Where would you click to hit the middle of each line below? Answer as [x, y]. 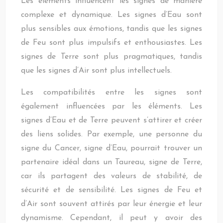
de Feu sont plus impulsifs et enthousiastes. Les [111, 43]
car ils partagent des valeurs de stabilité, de [111, 176]
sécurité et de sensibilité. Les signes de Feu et [111, 190]
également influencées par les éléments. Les [111, 107]
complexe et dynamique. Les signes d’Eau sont [111, 15]
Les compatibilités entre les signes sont [111, 93]
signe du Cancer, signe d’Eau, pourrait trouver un [111, 148]
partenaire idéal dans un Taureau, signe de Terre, [111, 162]
